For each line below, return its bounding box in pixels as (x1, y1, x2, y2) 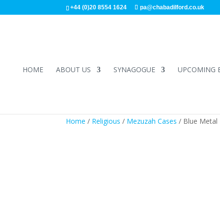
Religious (92, 116, 121, 126)
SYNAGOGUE (113, 65, 155, 74)
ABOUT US (55, 65, 91, 74)
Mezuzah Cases (127, 116, 177, 126)
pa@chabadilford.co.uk (140, 4, 205, 11)
